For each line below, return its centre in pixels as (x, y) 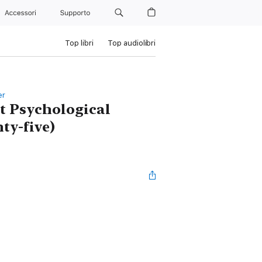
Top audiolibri (131, 43)
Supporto (77, 13)
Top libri (79, 43)
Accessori (22, 13)
